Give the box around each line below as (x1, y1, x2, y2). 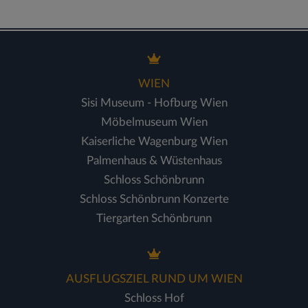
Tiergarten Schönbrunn (96, 212, 212, 224)
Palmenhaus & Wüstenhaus (86, 155, 222, 166)
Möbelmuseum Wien (100, 116, 208, 128)
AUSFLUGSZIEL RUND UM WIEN (65, 273, 243, 285)
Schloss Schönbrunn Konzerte (79, 193, 229, 205)
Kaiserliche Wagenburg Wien (80, 135, 228, 147)
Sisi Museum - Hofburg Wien (80, 97, 228, 109)
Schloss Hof (124, 292, 184, 304)
